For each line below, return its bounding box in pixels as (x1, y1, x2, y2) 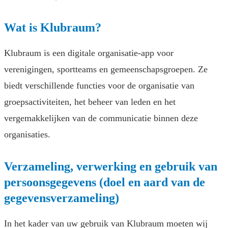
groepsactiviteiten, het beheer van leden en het (4, 97, 176, 107)
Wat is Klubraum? (4, 21, 101, 35)
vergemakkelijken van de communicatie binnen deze (4, 113, 198, 124)
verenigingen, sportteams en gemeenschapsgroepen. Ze (4, 64, 208, 75)
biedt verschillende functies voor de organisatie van (4, 80, 194, 91)
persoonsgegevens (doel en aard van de (4, 176, 205, 189)
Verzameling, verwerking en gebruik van (4, 160, 217, 174)
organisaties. (4, 129, 50, 140)
